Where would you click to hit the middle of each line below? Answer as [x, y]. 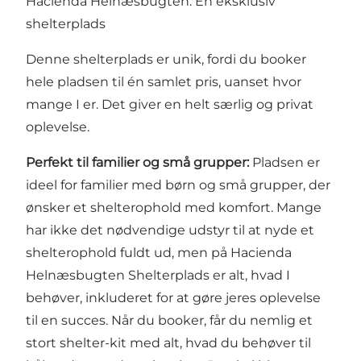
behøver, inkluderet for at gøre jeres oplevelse [173, 297]
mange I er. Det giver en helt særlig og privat [170, 104]
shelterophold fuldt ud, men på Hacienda [159, 252]
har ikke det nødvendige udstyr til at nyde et [170, 230]
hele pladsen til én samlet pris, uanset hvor [164, 81]
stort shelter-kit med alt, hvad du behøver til [168, 342]
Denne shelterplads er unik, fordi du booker [166, 59]
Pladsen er [286, 162]
